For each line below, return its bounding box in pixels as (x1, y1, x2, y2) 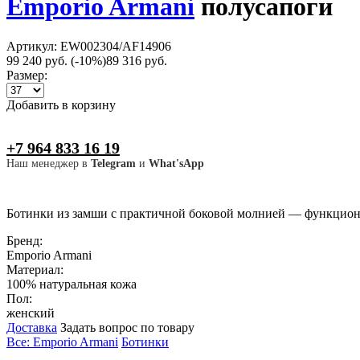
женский (6, 305, 55, 320)
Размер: (6, 67, 47, 82)
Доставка (6, 320, 57, 334)
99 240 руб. (6, 53, 67, 67)
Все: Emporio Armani (6, 334, 118, 349)
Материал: (6, 262, 67, 276)
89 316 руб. (106, 53, 167, 67)
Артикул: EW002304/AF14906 (6, 39, 171, 53)
